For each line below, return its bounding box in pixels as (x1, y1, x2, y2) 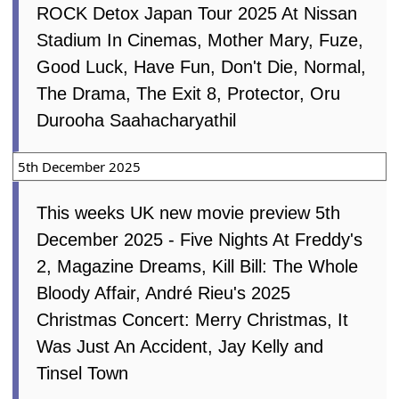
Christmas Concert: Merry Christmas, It (37, 311, 349, 331)
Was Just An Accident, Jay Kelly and (37, 338, 324, 358)
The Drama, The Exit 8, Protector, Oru (37, 85, 341, 105)
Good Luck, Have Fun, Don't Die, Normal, (37, 58, 367, 78)
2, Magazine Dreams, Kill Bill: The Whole (37, 257, 359, 278)
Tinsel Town (37, 364, 129, 385)
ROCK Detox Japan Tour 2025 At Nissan (37, 4, 358, 25)
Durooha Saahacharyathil (37, 111, 237, 132)
